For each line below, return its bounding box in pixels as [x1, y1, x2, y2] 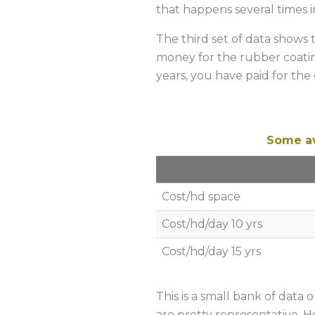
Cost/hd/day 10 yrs [162, 217, 262, 231]
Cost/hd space [162, 190, 240, 203]
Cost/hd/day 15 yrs [162, 245, 261, 258]
